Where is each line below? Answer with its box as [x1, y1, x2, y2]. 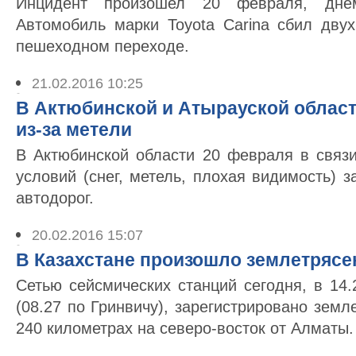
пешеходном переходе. [16, 37, 189, 55]
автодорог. [16, 189, 94, 207]
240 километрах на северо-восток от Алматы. [16, 319, 354, 337]
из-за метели [16, 119, 132, 140]
